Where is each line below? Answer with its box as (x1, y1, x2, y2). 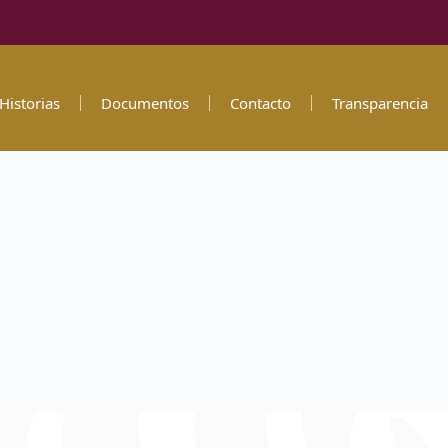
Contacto (229, 93, 291, 113)
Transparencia (331, 93, 428, 113)
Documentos (100, 93, 189, 113)
